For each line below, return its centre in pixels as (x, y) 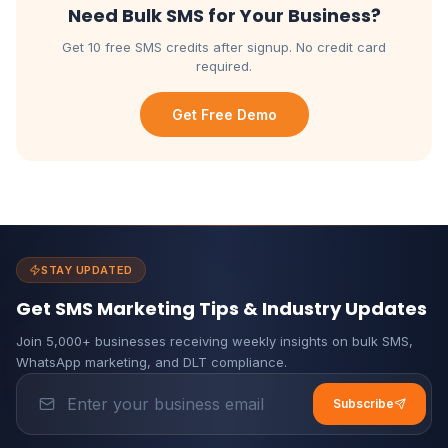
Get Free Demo (224, 114)
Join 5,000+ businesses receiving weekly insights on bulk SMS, (214, 341)
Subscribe (363, 403)
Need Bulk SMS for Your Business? (224, 15)
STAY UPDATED (87, 270)
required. (224, 66)
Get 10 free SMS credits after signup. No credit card (224, 47)
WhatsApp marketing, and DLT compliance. (151, 362)
